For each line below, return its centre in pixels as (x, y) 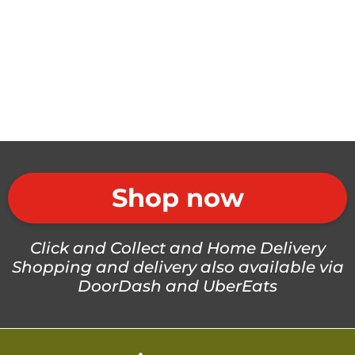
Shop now (177, 197)
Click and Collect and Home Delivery (177, 248)
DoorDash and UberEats (177, 286)
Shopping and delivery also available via (177, 267)
